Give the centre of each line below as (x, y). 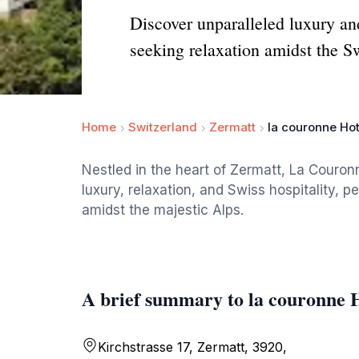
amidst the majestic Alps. (163, 210)
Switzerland (163, 127)
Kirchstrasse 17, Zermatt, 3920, (192, 347)
